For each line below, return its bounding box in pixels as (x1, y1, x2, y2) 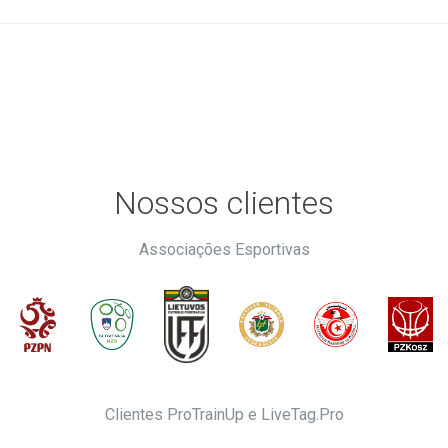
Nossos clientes (114, 183, 334, 222)
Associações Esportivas (138, 239, 310, 259)
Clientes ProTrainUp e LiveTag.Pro (104, 405, 344, 425)
